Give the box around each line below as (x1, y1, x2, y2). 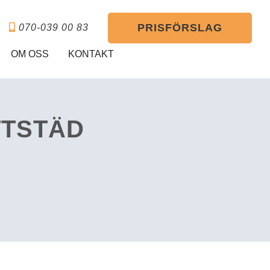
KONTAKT (68, 49, 114, 60)
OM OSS (11, 49, 49, 60)
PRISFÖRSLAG (137, 22, 222, 34)
